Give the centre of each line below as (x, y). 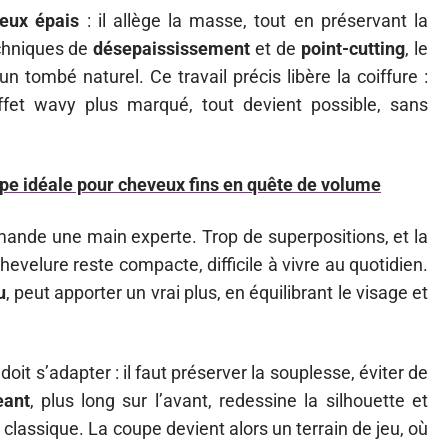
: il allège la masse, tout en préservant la (253, 20)
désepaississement (172, 48)
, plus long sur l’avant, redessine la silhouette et (229, 400)
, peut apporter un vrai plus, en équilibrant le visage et (216, 292)
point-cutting (353, 48)
